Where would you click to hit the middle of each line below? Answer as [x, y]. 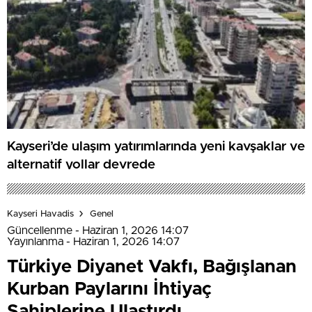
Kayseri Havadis [40, 214]
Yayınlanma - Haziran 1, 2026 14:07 [93, 242]
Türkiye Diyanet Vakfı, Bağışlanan [152, 267]
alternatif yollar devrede [81, 164]
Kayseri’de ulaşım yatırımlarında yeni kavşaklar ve [156, 146]
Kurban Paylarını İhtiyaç [109, 289]
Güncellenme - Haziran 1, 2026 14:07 [98, 231]
